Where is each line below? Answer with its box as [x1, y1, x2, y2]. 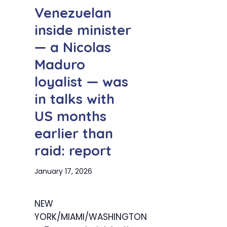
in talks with [34, 90, 115, 108]
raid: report [34, 142, 111, 160]
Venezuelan [34, 4, 111, 22]
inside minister [34, 21, 131, 39]
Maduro [34, 56, 85, 73]
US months [34, 107, 106, 125]
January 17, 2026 [34, 166, 92, 177]
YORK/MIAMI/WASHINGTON [34, 211, 147, 223]
